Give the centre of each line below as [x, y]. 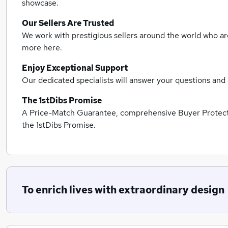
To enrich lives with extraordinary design [123, 190]
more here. [42, 48]
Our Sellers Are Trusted [68, 23]
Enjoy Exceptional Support [75, 68]
